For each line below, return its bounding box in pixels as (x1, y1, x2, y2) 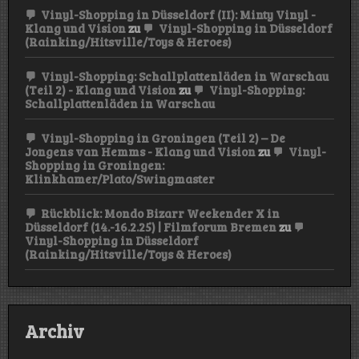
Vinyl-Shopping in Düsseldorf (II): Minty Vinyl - (41, 6, 316, 22)
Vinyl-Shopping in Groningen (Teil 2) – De (41, 129, 285, 146)
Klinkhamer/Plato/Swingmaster (25, 170, 215, 187)
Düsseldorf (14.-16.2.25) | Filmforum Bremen (25, 218, 276, 235)
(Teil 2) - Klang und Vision (25, 81, 176, 98)
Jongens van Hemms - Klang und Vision (25, 143, 256, 159)
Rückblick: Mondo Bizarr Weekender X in (41, 204, 280, 221)
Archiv (25, 319, 84, 344)
